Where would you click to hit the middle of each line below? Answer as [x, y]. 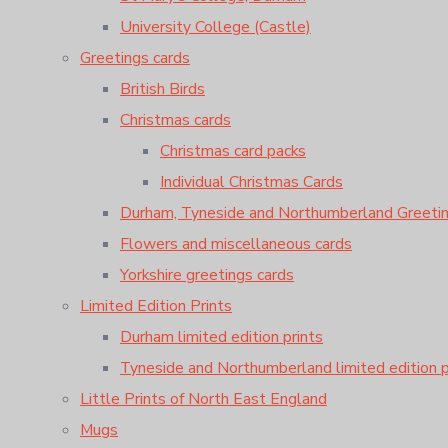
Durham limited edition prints [221, 336]
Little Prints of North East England [203, 398]
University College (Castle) [215, 26]
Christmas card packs [233, 150]
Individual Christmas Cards [251, 181]
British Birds [162, 88]
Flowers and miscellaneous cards [236, 243]
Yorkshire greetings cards [207, 274]
